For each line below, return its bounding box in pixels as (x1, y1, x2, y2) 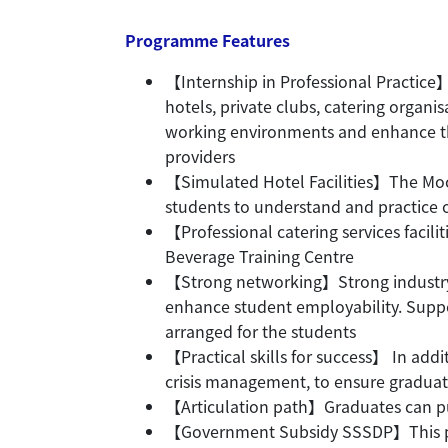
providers (165, 144, 235, 168)
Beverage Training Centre (165, 244, 354, 268)
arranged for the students (165, 319, 356, 343)
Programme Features (125, 28, 290, 52)
